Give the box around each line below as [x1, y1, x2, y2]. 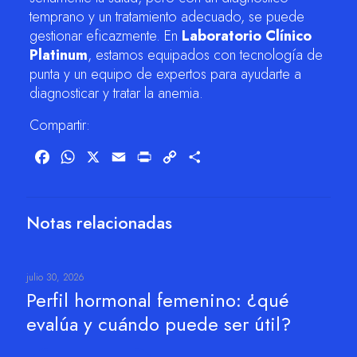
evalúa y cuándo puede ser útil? [26, 310, 291, 338]
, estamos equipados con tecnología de [87, 45, 323, 65]
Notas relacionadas [26, 210, 172, 235]
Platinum [29, 45, 88, 65]
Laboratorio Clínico [181, 25, 312, 46]
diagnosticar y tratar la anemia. [29, 83, 203, 104]
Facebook [51, 147, 104, 166]
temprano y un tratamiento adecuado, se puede [29, 6, 304, 27]
